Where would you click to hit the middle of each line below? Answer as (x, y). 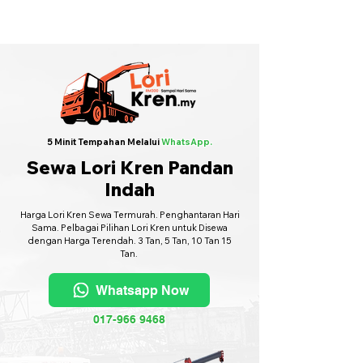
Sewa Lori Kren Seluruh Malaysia (83, 15)
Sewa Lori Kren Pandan (130, 167)
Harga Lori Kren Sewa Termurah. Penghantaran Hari (130, 215)
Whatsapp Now (142, 290)
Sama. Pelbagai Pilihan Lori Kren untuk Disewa (130, 228)
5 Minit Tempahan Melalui (103, 142)
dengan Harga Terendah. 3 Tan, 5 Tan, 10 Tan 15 (130, 241)
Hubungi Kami (41, 28)
